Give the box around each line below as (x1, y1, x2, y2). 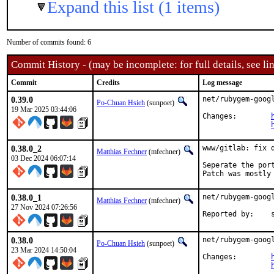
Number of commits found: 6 (7, 38, 91, 46)
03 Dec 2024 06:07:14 (11, 154, 76, 163)
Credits (97, 78, 120, 87)
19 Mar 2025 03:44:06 (11, 105, 76, 114)
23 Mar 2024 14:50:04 (11, 246, 76, 254)
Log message (202, 78, 242, 87)
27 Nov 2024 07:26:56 (11, 203, 77, 212)
